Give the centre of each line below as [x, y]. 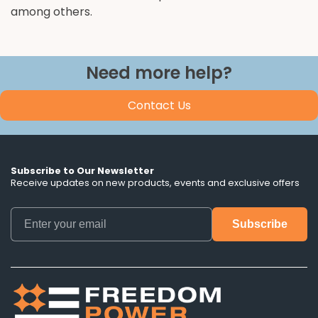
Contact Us [159, 105]
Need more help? [159, 73]
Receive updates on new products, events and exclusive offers [155, 183]
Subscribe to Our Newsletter [82, 171]
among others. [51, 12]
